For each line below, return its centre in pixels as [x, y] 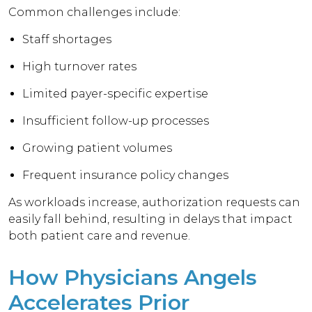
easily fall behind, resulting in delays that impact [150, 219]
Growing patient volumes [97, 148]
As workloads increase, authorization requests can [155, 202]
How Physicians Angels [133, 278]
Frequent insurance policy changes [126, 175]
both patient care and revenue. [100, 236]
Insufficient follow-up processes [116, 121]
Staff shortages [67, 39]
